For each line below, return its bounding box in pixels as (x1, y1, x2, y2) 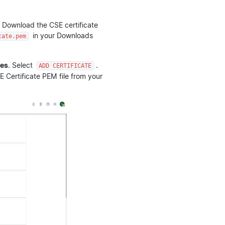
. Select (8, 60, 35, 69)
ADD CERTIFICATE (39, 62, 92, 69)
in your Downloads (30, 31, 93, 40)
